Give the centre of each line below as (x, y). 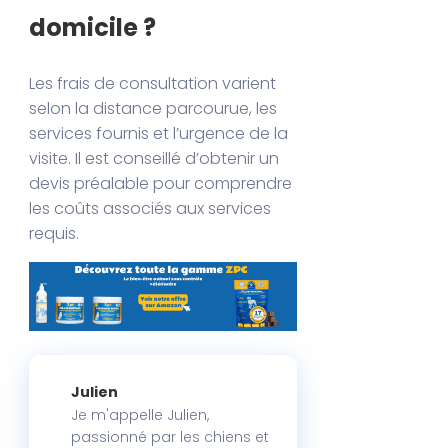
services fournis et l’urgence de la (159, 133)
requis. (54, 233)
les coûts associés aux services (150, 208)
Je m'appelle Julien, (140, 415)
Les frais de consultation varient (153, 83)
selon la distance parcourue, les (153, 108)
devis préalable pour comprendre (161, 183)
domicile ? (93, 27)
